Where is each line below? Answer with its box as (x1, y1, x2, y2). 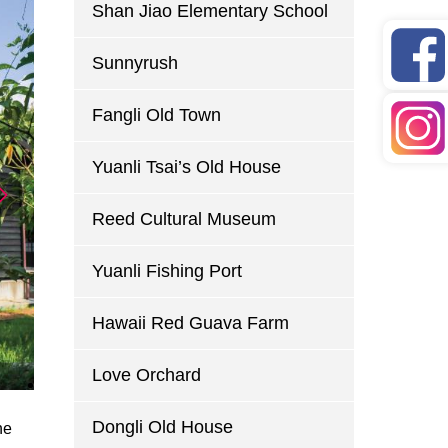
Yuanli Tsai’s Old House (91, 157, 281, 177)
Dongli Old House (91, 417, 233, 437)
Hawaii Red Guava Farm (91, 313, 289, 333)
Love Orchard (91, 365, 201, 385)
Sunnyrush (91, 53, 178, 73)
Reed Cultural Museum (91, 209, 276, 229)
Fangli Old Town (91, 105, 221, 125)
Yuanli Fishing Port (91, 261, 242, 281)
